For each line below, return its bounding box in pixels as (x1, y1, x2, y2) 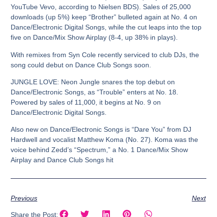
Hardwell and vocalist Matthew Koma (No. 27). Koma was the (11, 136, 199, 144)
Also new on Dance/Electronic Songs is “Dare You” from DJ (11, 125, 192, 134)
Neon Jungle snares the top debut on (59, 77, 175, 86)
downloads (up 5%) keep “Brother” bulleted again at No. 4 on (11, 13, 198, 21)
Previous (11, 194, 38, 202)
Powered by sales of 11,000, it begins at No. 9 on (11, 98, 161, 106)
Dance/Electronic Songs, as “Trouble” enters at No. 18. (11, 88, 179, 96)
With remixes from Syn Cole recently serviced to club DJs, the (11, 50, 200, 59)
